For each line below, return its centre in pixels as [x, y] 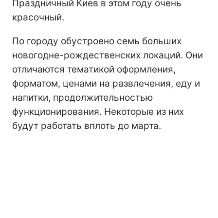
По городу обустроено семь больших [97, 41]
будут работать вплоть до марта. [87, 126]
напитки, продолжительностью [82, 97]
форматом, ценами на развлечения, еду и [106, 83]
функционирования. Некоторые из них [98, 111]
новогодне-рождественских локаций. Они [108, 55]
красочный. [38, 17]
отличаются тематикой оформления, [94, 69]
